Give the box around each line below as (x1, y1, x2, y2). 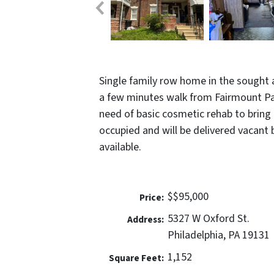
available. (99, 139, 141, 155)
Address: (127, 213, 164, 227)
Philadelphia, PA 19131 (168, 228, 270, 243)
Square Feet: (108, 251, 164, 265)
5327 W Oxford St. (168, 211, 250, 227)
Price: (139, 191, 164, 205)
